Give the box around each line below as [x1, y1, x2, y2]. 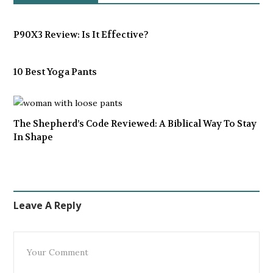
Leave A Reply [13, 198, 81, 212]
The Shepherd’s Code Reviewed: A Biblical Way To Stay [13, 117, 257, 130]
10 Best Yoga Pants [13, 65, 97, 78]
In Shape [13, 130, 53, 143]
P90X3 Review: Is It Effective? [13, 28, 149, 41]
